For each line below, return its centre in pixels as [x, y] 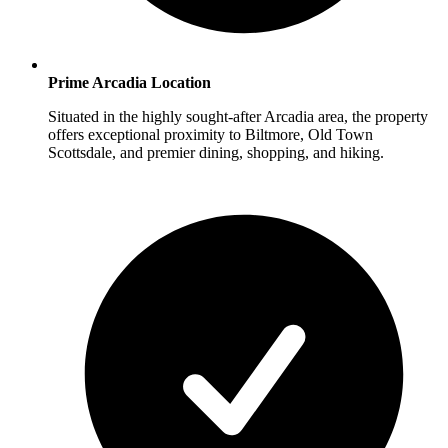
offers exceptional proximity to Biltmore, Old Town [210, 134]
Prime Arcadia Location [129, 82]
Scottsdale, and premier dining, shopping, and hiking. [216, 152]
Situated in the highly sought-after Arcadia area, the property [238, 116]
